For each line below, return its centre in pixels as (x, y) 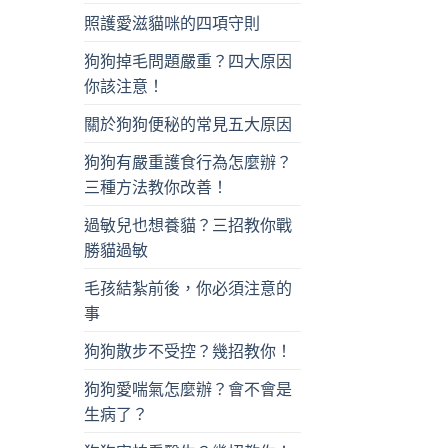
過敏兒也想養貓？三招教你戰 (187, 225)
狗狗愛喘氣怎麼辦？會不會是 (187, 389)
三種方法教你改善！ (155, 187)
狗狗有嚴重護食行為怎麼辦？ (187, 162)
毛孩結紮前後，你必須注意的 (187, 288)
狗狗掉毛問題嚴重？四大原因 (187, 61)
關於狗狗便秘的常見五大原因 (187, 124)
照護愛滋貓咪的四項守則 (171, 23)
